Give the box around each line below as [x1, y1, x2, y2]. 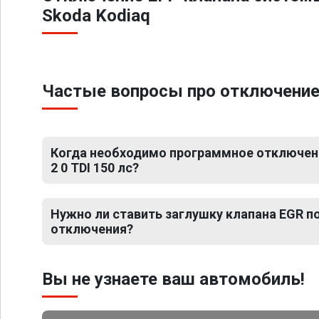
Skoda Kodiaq [42, 6, 150, 26]
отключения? [51, 221, 133, 236]
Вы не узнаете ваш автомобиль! [42, 269, 305, 289]
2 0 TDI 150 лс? [51, 160, 139, 175]
